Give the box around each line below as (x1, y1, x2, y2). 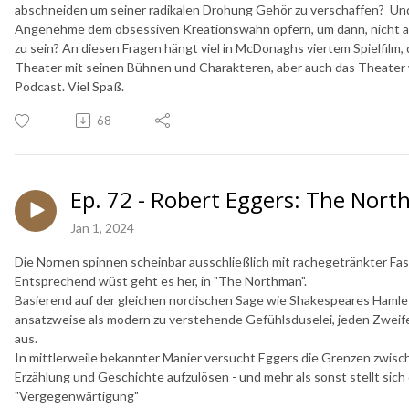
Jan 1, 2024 (70, 219, 134, 236)
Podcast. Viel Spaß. (15, 78, 124, 94)
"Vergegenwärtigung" (15, 387, 139, 404)
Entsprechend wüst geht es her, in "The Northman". (15, 272, 307, 288)
